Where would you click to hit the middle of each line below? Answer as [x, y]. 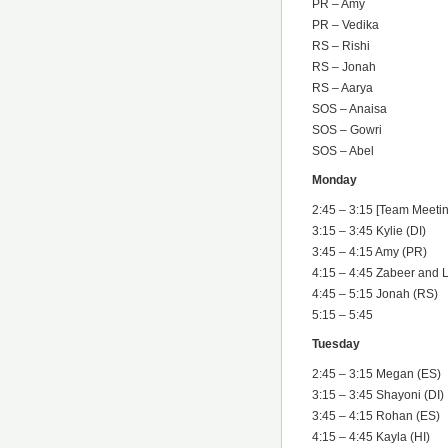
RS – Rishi [341, 45]
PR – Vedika [345, 24]
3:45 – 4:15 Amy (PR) [369, 251]
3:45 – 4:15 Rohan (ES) [376, 415]
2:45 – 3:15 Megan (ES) [376, 373]
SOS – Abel [343, 150]
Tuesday [336, 344]
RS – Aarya [342, 87]
